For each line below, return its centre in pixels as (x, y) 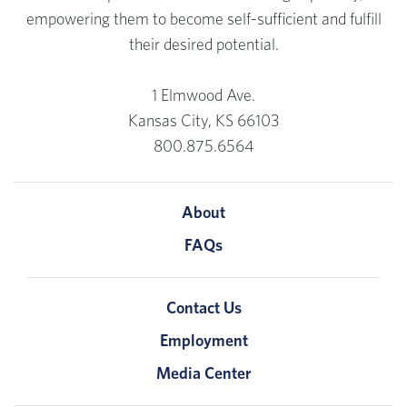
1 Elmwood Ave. (203, 97)
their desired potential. (203, 46)
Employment (203, 342)
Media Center (203, 375)
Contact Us (203, 309)
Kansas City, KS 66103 (203, 122)
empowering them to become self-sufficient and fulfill (203, 20)
